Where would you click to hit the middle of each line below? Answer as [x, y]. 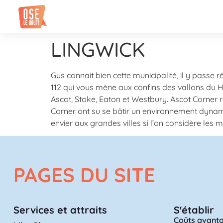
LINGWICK [98, 49]
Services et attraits [60, 210]
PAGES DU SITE [84, 175]
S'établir [194, 210]
